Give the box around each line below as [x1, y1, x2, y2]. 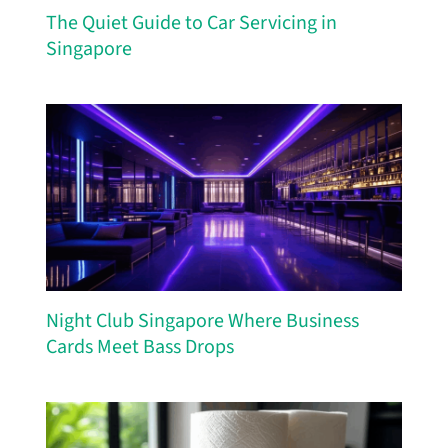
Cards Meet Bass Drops [45, 333, 234, 362]
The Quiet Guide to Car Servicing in [45, 9, 337, 38]
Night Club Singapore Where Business [45, 307, 359, 336]
